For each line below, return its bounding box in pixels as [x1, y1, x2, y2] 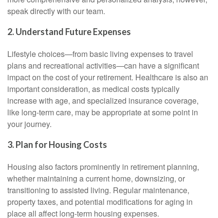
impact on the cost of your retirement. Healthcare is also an [7, 71, 208, 83]
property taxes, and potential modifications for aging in [7, 196, 193, 207]
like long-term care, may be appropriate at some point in [7, 106, 198, 118]
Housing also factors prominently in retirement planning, [7, 161, 199, 172]
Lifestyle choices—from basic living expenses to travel [7, 48, 193, 59]
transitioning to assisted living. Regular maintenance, [7, 184, 189, 196]
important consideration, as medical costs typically [7, 83, 180, 94]
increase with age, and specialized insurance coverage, [7, 94, 199, 106]
